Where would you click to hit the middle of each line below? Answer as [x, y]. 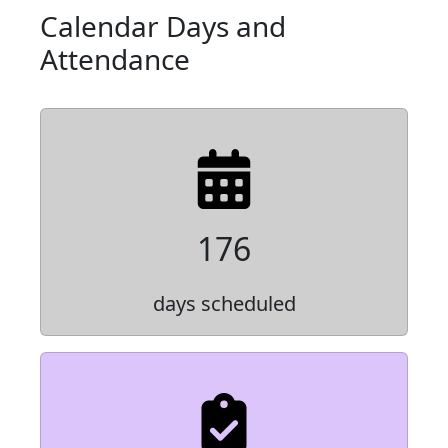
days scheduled [224, 304]
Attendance [115, 59]
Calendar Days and [163, 26]
